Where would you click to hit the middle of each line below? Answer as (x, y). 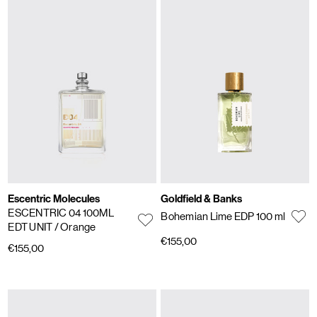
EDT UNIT (31, 226)
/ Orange (75, 226)
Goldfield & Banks (202, 198)
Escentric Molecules (54, 198)
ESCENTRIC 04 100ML (61, 212)
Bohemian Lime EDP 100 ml (223, 216)
